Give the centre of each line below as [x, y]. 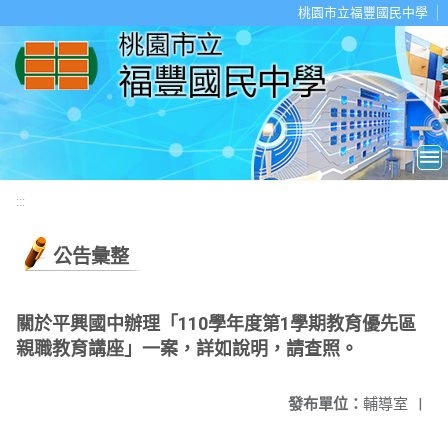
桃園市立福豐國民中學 [363, 12]
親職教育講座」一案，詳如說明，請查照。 [187, 348]
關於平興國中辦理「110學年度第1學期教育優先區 [216, 323]
